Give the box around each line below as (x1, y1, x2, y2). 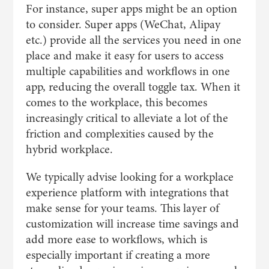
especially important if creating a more (25, 247, 210, 263)
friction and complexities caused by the (25, 125, 214, 142)
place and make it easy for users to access (25, 47, 223, 64)
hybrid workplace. (25, 141, 113, 157)
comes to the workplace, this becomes (25, 94, 207, 110)
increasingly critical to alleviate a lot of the (25, 110, 228, 126)
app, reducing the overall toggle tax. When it (25, 79, 240, 95)
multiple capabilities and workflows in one (25, 63, 230, 79)
